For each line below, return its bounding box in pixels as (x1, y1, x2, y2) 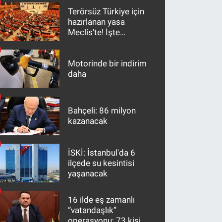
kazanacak (68, 116, 108, 126)
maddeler (68, 37, 104, 48)
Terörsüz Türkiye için (68, 6, 145, 16)
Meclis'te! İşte (68, 27, 120, 37)
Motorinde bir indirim (68, 58, 147, 69)
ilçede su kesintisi (68, 158, 135, 168)
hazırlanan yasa (68, 16, 125, 27)
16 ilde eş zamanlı (68, 194, 135, 205)
